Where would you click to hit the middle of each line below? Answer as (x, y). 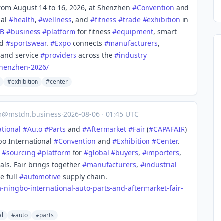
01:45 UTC (121, 114)
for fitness (94, 31)
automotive (42, 176)
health (24, 19)
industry (132, 55)
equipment (135, 31)
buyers (127, 153)
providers (61, 55)
